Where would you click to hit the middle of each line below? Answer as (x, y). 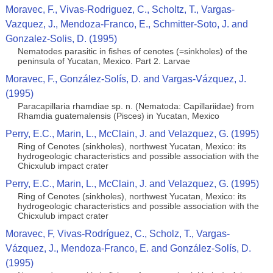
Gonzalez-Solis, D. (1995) (61, 39)
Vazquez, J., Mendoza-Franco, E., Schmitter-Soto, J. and (126, 24)
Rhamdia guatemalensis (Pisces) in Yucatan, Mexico (118, 116)
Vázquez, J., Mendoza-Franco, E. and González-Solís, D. (128, 248)
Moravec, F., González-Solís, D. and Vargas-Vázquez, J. (126, 79)
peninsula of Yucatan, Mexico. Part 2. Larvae (104, 61)
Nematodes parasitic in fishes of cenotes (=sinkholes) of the (132, 51)
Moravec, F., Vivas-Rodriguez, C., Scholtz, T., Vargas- (120, 9)
